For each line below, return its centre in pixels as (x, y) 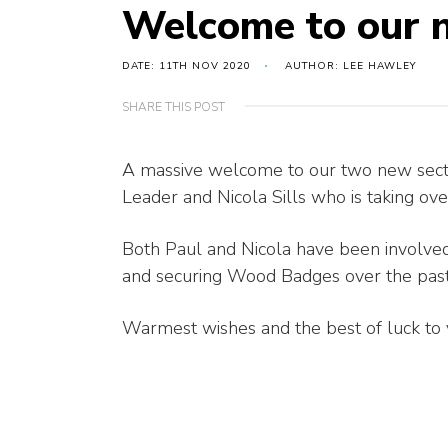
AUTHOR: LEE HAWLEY (350, 66)
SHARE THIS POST (173, 107)
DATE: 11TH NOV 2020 (186, 66)
